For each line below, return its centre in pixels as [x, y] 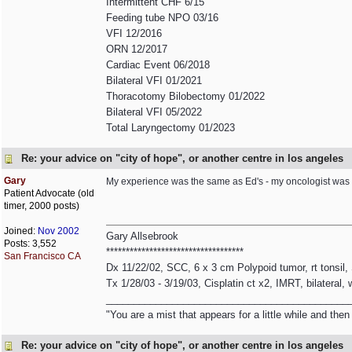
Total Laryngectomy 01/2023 [170, 128]
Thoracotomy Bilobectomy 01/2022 [185, 96]
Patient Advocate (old [49, 193]
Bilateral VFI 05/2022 [154, 112]
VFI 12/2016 [134, 33]
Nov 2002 [59, 231]
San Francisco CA [42, 256]
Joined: [21, 231]
